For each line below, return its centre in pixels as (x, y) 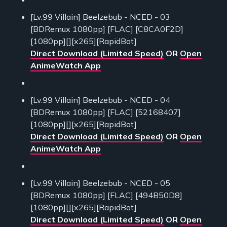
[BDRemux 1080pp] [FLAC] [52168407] (106, 112)
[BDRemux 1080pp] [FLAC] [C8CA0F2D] (107, 29)
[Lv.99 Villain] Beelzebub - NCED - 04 (100, 100)
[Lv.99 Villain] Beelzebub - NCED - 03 (100, 17)
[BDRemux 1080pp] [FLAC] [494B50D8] (106, 195)
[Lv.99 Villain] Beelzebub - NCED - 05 (100, 183)
